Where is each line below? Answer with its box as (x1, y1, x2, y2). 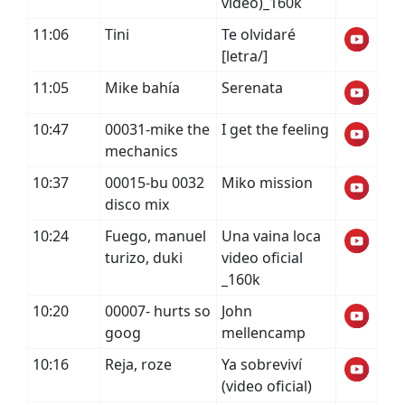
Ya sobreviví (221, 354, 302, 374)
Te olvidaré (221, 24, 296, 44)
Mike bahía (105, 78, 180, 98)
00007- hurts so (105, 301, 211, 321)
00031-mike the (105, 119, 210, 139)
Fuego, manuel (105, 226, 206, 246)
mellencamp (221, 323, 306, 343)
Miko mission (221, 173, 313, 193)
